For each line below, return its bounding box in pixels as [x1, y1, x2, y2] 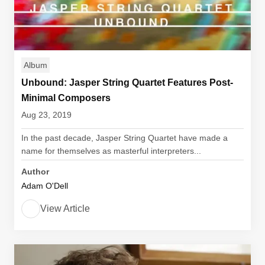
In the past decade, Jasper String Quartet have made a [21, 133, 228, 143]
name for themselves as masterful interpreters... [21, 146, 201, 156]
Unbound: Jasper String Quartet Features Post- [21, 77, 233, 88]
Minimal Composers [21, 93, 111, 103]
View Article [40, 203, 90, 214]
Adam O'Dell [21, 181, 68, 190]
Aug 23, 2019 [21, 110, 72, 119]
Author [21, 167, 49, 176]
